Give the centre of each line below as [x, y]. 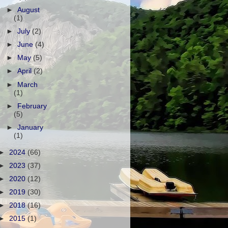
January [31, 127]
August [29, 10]
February [32, 106]
